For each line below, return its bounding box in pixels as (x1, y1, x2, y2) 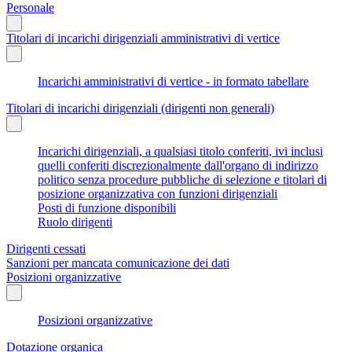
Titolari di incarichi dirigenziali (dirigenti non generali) (6, 101, 274, 115)
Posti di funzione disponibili (38, 200, 176, 214)
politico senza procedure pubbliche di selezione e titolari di (38, 172, 327, 186)
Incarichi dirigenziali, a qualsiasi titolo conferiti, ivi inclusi (38, 144, 323, 158)
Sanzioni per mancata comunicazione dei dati (6, 255, 229, 269)
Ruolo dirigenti (38, 214, 112, 229)
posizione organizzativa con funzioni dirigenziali (38, 186, 277, 200)
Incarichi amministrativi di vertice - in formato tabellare (38, 74, 309, 88)
